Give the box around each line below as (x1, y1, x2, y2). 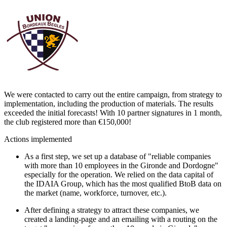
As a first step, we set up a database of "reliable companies (24, 152, 211, 161)
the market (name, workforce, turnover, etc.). (24, 188, 167, 197)
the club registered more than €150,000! (4, 117, 131, 126)
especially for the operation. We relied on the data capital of (24, 170, 213, 179)
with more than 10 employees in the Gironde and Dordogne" (24, 161, 218, 170)
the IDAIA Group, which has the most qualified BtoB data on (24, 179, 221, 188)
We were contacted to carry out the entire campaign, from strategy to (4, 90, 222, 99)
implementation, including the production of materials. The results (4, 99, 213, 108)
